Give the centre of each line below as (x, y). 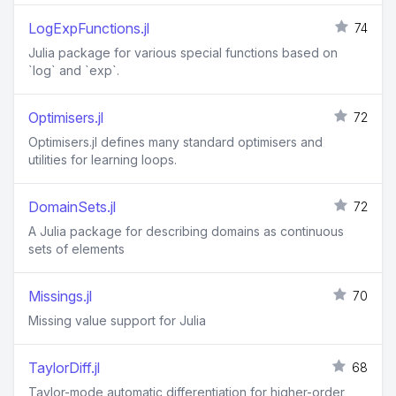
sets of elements (76, 249)
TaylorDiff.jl (64, 368)
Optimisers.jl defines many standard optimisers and (175, 142)
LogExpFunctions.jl (89, 28)
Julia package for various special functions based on (183, 53)
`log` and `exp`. (74, 70)
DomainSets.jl (72, 207)
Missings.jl (60, 296)
